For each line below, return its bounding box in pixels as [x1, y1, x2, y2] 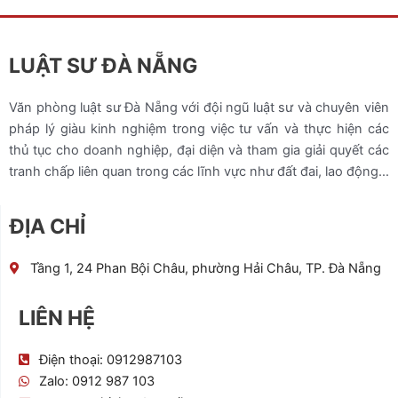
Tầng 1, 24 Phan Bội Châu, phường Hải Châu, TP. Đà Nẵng [29, 260, 381, 276]
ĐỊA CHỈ [10, 214, 85, 239]
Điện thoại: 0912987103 [38, 352, 182, 368]
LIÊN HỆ [19, 306, 95, 330]
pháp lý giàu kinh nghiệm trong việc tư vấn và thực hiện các [9, 121, 389, 138]
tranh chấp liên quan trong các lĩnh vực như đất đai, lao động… [9, 163, 389, 180]
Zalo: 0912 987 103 [38, 373, 155, 389]
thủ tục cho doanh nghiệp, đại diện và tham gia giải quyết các [9, 142, 389, 159]
